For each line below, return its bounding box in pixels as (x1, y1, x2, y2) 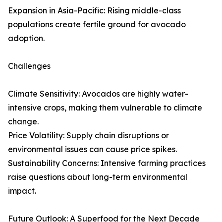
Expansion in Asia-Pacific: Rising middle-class (8, 5, 181, 16)
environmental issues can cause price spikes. (8, 144, 177, 155)
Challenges (8, 61, 51, 71)
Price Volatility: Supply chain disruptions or (8, 130, 169, 141)
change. (8, 116, 39, 127)
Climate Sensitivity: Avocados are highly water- (8, 89, 188, 99)
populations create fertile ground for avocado (8, 19, 186, 30)
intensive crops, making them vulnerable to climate (8, 103, 202, 113)
